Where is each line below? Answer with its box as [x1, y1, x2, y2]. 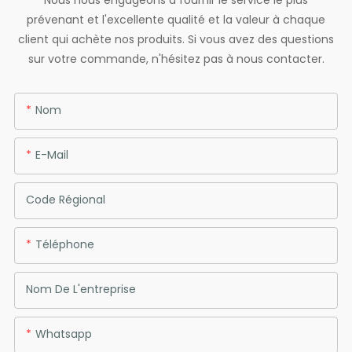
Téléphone [35, 236, 94, 252]
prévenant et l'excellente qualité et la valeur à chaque [27, 12, 325, 28]
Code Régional [25, 191, 105, 207]
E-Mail [35, 146, 68, 163]
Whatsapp [35, 325, 92, 342]
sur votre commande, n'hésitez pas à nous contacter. [27, 51, 324, 68]
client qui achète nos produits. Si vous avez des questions [18, 31, 334, 48]
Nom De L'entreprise [25, 280, 136, 297]
